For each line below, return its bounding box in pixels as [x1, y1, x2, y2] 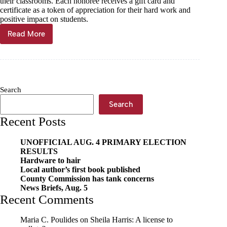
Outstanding [25, 79, 71, 88]
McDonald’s [25, 42, 68, 52]
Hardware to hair [20, 156, 81, 165]
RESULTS [20, 146, 58, 156]
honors [25, 51, 50, 61]
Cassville [25, 33, 58, 43]
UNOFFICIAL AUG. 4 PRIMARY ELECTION [20, 137, 186, 146]
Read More [8, 29, 45, 39]
